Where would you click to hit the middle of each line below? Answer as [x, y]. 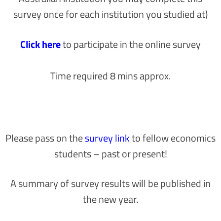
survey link [107, 138]
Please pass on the [45, 138]
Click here [41, 44]
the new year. [110, 199]
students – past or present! [110, 154]
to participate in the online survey [132, 44]
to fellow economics [173, 138]
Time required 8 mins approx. [110, 75]
